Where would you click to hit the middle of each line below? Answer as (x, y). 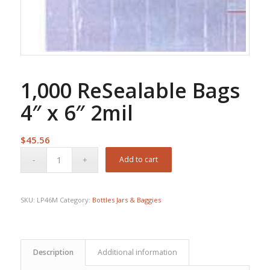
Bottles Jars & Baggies (126, 199)
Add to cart (139, 159)
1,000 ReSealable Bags (130, 90)
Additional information (137, 252)
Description (53, 252)
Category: (76, 199)
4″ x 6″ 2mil (77, 112)
